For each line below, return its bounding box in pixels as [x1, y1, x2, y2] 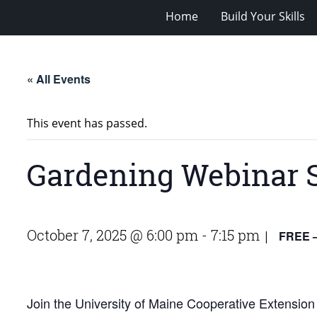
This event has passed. [27, 115, 147, 131]
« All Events [27, 70, 91, 87]
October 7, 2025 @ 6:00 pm [27, 225, 198, 244]
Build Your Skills [221, 8, 305, 24]
